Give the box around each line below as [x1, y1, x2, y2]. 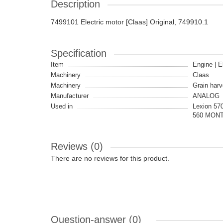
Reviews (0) [51, 141, 103, 152]
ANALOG [193, 92, 220, 100]
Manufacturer [51, 92, 89, 100]
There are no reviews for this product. [51, 154, 169, 162]
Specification [51, 48, 107, 59]
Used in [51, 103, 73, 110]
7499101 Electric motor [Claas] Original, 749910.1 [51, 18, 208, 26]
